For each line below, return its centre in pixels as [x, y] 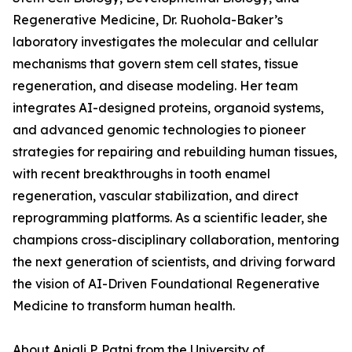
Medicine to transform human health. [124, 306]
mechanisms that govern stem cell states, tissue [156, 64]
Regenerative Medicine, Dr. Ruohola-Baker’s [148, 20]
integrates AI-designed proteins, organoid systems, [168, 108]
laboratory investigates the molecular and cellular [165, 42]
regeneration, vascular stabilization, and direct [156, 196]
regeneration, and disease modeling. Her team [155, 86]
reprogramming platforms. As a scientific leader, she [170, 218]
